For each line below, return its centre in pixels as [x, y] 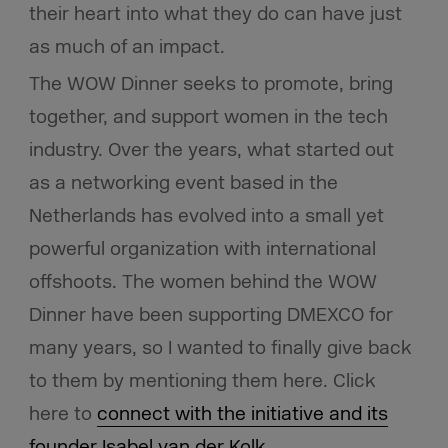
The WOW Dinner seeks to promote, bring [210, 84]
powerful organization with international [202, 249]
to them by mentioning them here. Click [202, 381]
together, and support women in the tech [208, 117]
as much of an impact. [126, 46]
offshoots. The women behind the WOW [202, 282]
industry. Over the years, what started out [211, 150]
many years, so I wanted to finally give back [220, 348]
